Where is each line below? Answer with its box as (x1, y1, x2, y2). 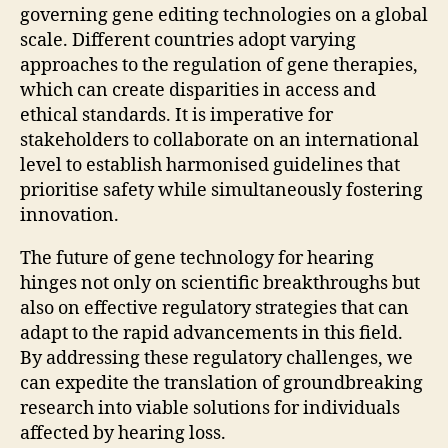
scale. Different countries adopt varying (20, 29, 356, 53)
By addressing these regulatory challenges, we (20, 347, 413, 371)
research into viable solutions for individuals (20, 397, 400, 421)
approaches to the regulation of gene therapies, (20, 54, 418, 78)
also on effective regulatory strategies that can (20, 297, 409, 321)
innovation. (20, 204, 119, 228)
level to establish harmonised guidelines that (20, 154, 400, 178)
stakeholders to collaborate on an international (20, 129, 419, 153)
